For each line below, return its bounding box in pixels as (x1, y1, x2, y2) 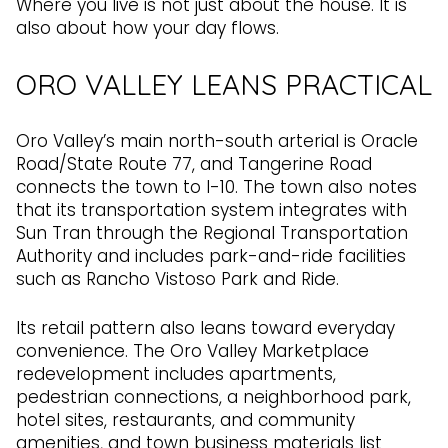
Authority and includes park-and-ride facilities (16, 243, 406, 268)
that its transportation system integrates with (16, 197, 407, 222)
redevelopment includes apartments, (16, 362, 336, 387)
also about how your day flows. (16, 16, 279, 41)
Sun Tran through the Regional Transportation (16, 220, 408, 245)
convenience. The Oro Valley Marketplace (16, 339, 369, 364)
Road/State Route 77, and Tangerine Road (16, 151, 372, 176)
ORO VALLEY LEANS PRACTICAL (16, 67, 432, 103)
